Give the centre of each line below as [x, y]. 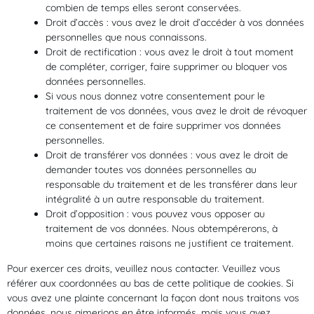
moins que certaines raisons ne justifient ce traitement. [170, 244]
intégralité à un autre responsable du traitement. [155, 199]
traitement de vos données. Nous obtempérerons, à [162, 229]
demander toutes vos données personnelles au [151, 170]
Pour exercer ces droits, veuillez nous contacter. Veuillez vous [144, 269]
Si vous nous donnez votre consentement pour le [155, 96]
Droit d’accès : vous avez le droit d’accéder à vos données [175, 23]
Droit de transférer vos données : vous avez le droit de [167, 155]
